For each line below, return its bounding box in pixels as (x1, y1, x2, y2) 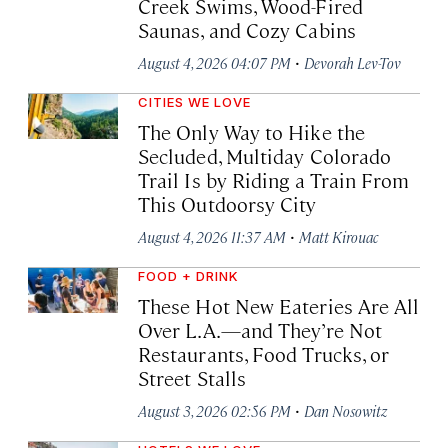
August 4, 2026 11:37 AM (138, 226, 286, 246)
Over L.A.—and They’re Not (138, 315, 383, 343)
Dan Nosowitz (304, 400, 387, 420)
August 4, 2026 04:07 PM (138, 52, 291, 72)
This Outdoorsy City (138, 189, 317, 217)
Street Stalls (138, 363, 247, 391)
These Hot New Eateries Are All (138, 291, 420, 319)
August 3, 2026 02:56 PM (138, 400, 291, 420)
